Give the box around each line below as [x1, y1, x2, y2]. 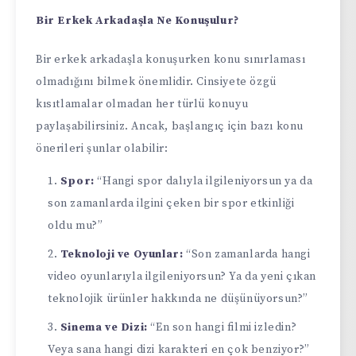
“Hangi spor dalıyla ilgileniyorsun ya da [94, 173, 313, 188]
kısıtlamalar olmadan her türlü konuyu [36, 96, 249, 111]
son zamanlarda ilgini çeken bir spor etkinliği [48, 195, 295, 211]
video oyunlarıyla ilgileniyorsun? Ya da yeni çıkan [48, 269, 317, 284]
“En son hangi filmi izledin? [147, 319, 297, 335]
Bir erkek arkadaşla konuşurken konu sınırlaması [36, 52, 306, 67]
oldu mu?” [48, 218, 103, 233]
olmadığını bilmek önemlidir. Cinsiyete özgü [36, 74, 277, 89]
